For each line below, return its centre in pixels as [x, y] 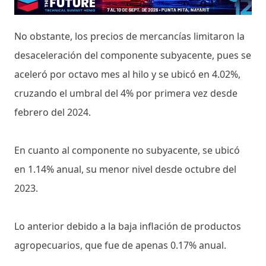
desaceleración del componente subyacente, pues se [133, 55]
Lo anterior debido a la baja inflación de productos [128, 226]
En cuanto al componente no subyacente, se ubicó [127, 150]
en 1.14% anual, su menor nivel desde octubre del [125, 169]
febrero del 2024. [54, 112]
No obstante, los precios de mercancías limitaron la [129, 36]
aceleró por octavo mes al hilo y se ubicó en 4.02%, [127, 74]
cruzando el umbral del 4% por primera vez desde [126, 93]
